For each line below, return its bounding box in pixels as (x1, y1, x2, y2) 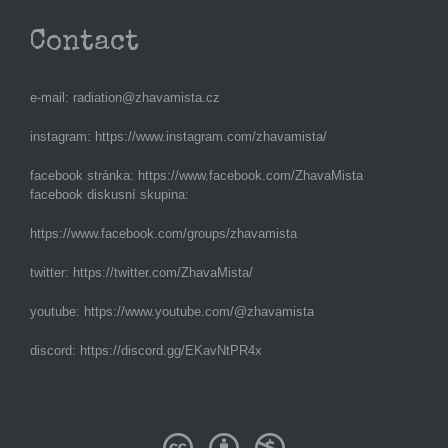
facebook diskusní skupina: (30, 187, 189, 202)
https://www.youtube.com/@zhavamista (84, 304, 314, 319)
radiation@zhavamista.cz (73, 90, 220, 105)
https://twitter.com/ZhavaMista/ (73, 265, 253, 280)
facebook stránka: (30, 168, 138, 183)
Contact (30, 29, 139, 57)
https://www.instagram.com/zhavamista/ (95, 129, 327, 144)
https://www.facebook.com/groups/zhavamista (30, 226, 297, 241)
